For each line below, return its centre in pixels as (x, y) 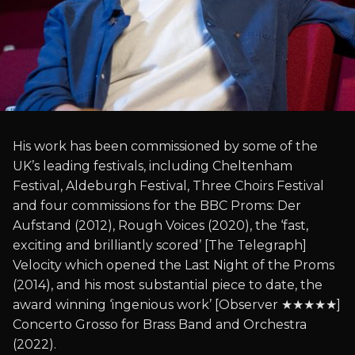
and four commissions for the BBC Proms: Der (157, 206)
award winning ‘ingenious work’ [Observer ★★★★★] (177, 305)
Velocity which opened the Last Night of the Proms (174, 265)
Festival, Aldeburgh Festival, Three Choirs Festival (168, 186)
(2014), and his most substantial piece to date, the (168, 285)
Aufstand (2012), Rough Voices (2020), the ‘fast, (160, 225)
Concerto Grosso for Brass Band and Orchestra (160, 324)
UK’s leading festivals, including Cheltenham (153, 166)
